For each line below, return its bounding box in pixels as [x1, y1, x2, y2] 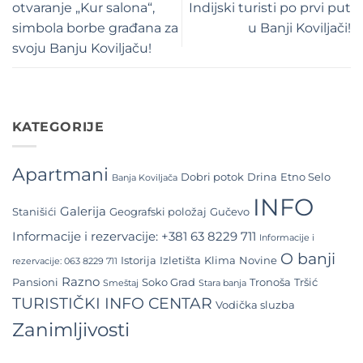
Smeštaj [103, 278, 139, 289]
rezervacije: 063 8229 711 [12, 256, 117, 267]
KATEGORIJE [12, 118, 105, 135]
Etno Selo [280, 170, 331, 184]
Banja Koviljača [112, 173, 177, 184]
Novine [239, 254, 277, 267]
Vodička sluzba [216, 298, 295, 312]
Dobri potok [181, 170, 244, 184]
